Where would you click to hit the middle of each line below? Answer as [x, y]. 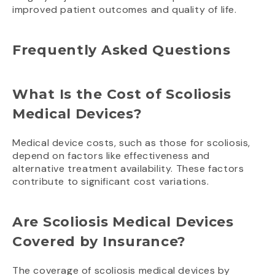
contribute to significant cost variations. [111, 182]
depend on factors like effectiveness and [111, 156]
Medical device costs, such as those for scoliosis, [132, 143]
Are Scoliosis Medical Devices [123, 222]
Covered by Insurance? [99, 242]
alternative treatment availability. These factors [128, 169]
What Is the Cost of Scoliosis [122, 95]
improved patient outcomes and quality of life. [125, 10]
